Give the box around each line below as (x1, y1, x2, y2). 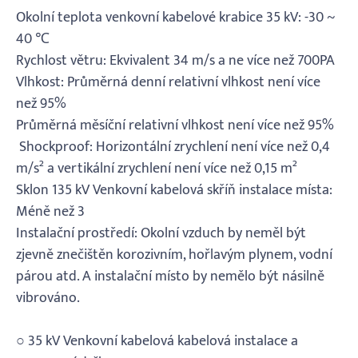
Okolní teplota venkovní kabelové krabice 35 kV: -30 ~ (16, 6, 336, 30)
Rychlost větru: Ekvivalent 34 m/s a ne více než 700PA (16, 49, 335, 74)
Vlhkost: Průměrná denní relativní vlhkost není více (16, 70, 320, 95)
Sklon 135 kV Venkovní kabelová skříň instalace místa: (16, 178, 332, 203)
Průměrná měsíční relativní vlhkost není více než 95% (16, 113, 334, 138)
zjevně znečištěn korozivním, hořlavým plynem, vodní (16, 243, 332, 268)
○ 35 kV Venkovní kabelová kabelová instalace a (16, 329, 298, 354)
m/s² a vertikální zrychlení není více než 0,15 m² (16, 157, 297, 181)
